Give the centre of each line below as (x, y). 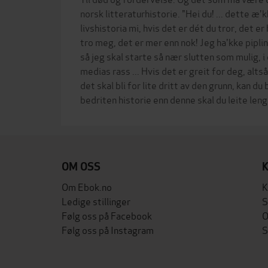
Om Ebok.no (87, 186)
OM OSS (81, 166)
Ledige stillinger (96, 200)
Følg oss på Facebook (107, 215)
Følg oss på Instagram (108, 229)
